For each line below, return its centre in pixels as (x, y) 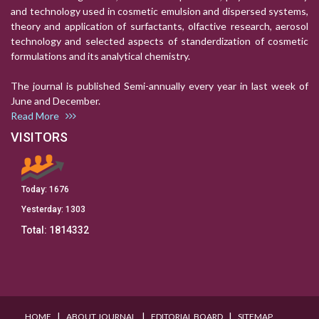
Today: (35, 190)
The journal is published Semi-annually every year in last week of (159, 86)
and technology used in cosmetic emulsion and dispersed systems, (159, 11)
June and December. (60, 101)
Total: (35, 230)
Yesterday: (43, 210)
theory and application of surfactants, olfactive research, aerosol (159, 26)
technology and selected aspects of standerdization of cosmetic (159, 41)
